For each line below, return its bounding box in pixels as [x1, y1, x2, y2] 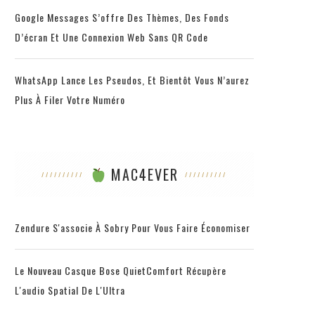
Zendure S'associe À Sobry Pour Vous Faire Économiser [15, 219, 250, 235]
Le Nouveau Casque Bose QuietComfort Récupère [15, 262, 226, 278]
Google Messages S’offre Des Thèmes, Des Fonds [15, 9, 229, 25]
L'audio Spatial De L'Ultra [15, 282, 125, 297]
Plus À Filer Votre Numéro [15, 91, 125, 107]
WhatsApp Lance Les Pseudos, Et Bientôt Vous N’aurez [15, 72, 250, 87]
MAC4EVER [105, 163, 179, 185]
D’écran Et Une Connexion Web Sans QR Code [15, 29, 208, 44]
